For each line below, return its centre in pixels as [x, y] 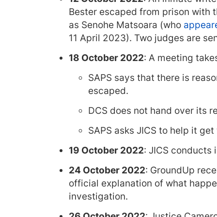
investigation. [98, 196]
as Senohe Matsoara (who [126, 25]
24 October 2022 [107, 170]
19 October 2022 [106, 150]
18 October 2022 [106, 58]
